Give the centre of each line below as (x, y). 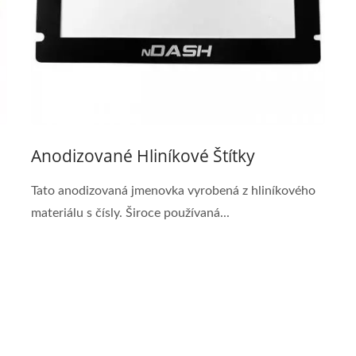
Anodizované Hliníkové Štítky (143, 156)
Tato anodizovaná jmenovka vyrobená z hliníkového (173, 191)
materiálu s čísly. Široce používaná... (130, 213)
